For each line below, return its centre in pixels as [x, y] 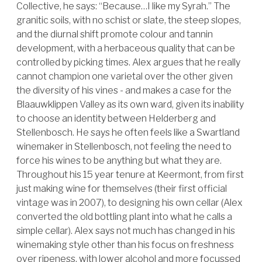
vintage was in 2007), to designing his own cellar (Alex [130, 203]
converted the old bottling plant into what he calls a [124, 217]
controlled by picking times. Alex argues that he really [128, 62]
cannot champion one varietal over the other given [125, 76]
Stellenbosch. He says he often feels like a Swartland [128, 132]
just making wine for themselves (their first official [122, 189]
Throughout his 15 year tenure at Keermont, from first [130, 175]
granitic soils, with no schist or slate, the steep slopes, [129, 20]
